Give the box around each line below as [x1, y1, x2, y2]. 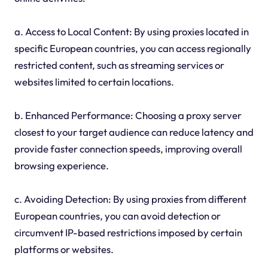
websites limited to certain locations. [14, 75, 174, 89]
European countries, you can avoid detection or [14, 209, 221, 223]
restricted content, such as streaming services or [14, 59, 224, 72]
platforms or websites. [14, 243, 114, 256]
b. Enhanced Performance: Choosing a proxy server [14, 109, 242, 122]
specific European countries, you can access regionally [14, 42, 251, 55]
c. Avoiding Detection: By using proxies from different [14, 193, 246, 206]
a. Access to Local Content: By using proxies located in [14, 25, 249, 38]
